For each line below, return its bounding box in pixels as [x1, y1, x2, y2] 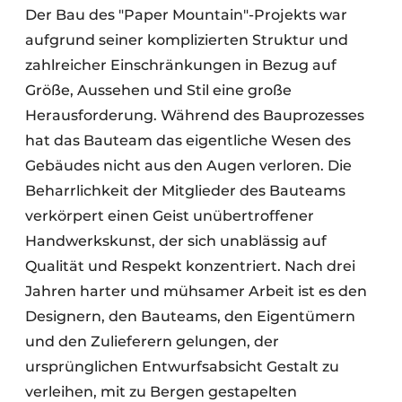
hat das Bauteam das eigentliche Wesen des [25, 131, 351, 149]
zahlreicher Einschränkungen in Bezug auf [25, 56, 336, 74]
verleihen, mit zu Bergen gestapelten [25, 382, 297, 400]
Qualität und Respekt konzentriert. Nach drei [25, 257, 355, 275]
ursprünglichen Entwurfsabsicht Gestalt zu [25, 357, 339, 375]
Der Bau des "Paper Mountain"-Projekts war [25, 5, 347, 23]
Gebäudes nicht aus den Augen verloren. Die [25, 156, 352, 174]
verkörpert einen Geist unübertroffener [25, 206, 314, 224]
